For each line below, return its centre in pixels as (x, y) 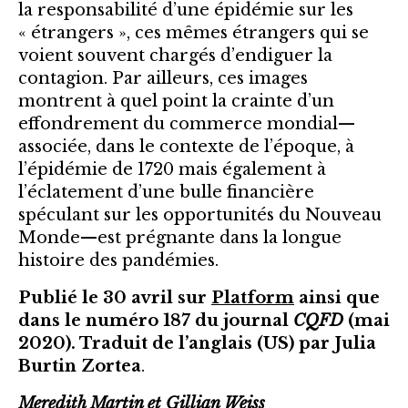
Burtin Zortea (80, 366)
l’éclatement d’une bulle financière (166, 192)
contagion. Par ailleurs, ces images (163, 78)
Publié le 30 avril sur (115, 297)
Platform (253, 297)
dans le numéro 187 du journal (156, 320)
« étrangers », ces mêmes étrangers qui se (194, 32)
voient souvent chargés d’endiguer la (175, 55)
